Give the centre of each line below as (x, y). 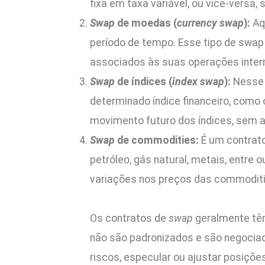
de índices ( (145, 81)
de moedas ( (147, 23)
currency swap (210, 23)
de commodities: (159, 140)
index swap (198, 81)
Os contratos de (129, 218)
